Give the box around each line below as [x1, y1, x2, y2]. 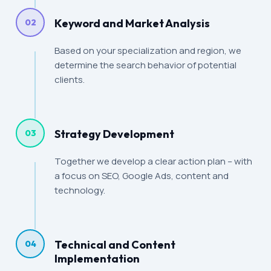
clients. [54, 73, 85, 86]
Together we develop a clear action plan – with [54, 155, 253, 168]
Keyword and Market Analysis [54, 16, 211, 30]
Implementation [54, 252, 140, 266]
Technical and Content [54, 238, 176, 252]
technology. [54, 184, 106, 197]
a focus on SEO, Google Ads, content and [54, 169, 229, 182]
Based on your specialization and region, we [54, 44, 242, 57]
